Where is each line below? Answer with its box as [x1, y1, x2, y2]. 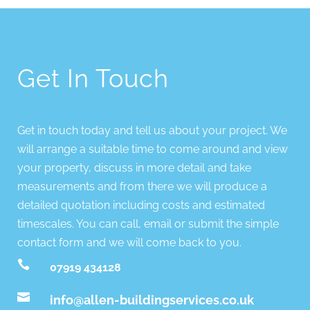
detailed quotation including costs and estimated [17, 198, 265, 212]
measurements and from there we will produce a [17, 179, 267, 193]
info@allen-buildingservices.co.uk [50, 292, 254, 307]
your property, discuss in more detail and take [17, 161, 251, 174]
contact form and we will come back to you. [17, 235, 241, 249]
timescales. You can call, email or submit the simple [17, 217, 279, 230]
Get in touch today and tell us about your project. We [17, 123, 287, 137]
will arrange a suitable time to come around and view [17, 142, 288, 156]
